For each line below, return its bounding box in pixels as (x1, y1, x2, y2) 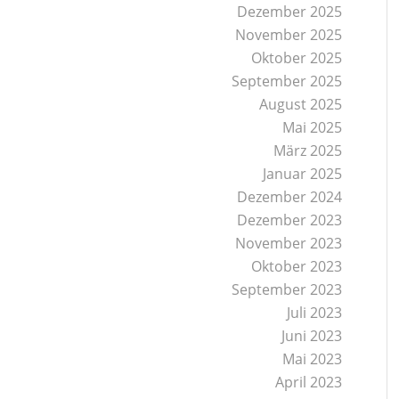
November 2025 (235, 25, 343, 45)
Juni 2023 (281, 326, 343, 346)
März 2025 (273, 141, 343, 160)
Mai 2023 (282, 349, 343, 369)
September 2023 (232, 280, 343, 299)
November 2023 (235, 233, 343, 253)
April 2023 (275, 372, 343, 392)
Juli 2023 (287, 303, 343, 322)
